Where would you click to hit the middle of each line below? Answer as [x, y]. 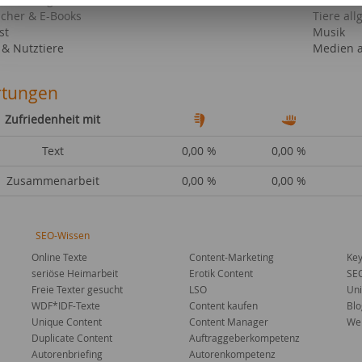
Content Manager [229, 322]
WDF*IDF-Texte [66, 305]
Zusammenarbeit [53, 181]
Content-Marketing [232, 257]
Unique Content [67, 322]
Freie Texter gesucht [77, 289]
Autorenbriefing [67, 354]
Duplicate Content [72, 338]
